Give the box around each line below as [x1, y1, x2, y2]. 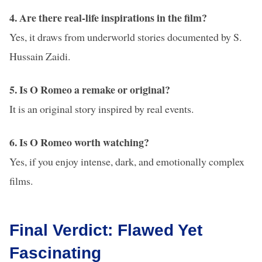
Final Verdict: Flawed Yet [9, 221, 202, 240]
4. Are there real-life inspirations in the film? [9, 10, 207, 26]
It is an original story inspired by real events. [9, 102, 194, 116]
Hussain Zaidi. [9, 49, 70, 64]
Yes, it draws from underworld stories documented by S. [9, 30, 242, 44]
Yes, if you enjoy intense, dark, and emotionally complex [9, 154, 244, 169]
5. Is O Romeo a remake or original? [9, 82, 170, 98]
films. [9, 174, 33, 188]
